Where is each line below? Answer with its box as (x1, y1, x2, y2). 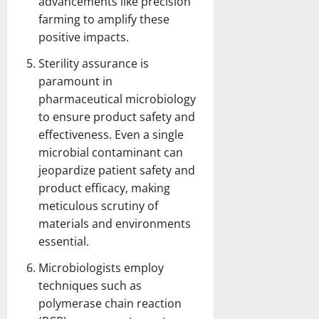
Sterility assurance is (38, 55, 149, 71)
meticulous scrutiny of (38, 197, 158, 214)
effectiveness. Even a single (38, 126, 184, 142)
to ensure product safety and (38, 108, 195, 125)
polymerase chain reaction (38, 295, 182, 311)
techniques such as (38, 277, 142, 293)
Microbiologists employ (38, 259, 164, 276)
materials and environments (38, 215, 191, 231)
